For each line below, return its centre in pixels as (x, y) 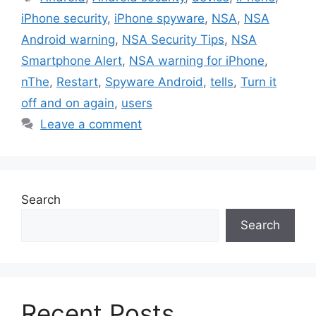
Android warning (68, 39)
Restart (77, 81)
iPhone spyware (159, 18)
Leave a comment (91, 124)
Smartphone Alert (72, 60)
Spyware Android (154, 81)
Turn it (259, 81)
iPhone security (64, 18)
